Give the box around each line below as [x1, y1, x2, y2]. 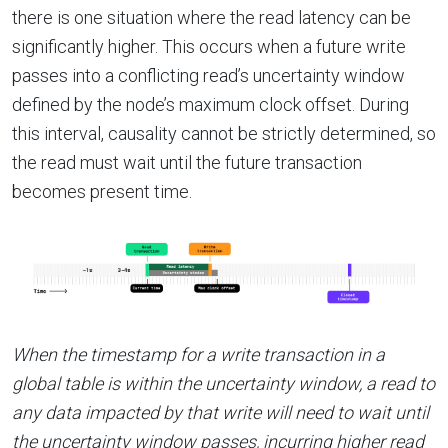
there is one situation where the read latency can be [12, 6, 411, 28]
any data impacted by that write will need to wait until [12, 401, 429, 423]
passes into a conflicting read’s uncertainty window [12, 64, 405, 86]
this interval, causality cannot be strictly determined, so [12, 122, 436, 144]
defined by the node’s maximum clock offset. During [12, 93, 409, 115]
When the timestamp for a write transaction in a [12, 343, 385, 365]
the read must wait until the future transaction [12, 151, 362, 173]
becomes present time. [12, 180, 192, 202]
